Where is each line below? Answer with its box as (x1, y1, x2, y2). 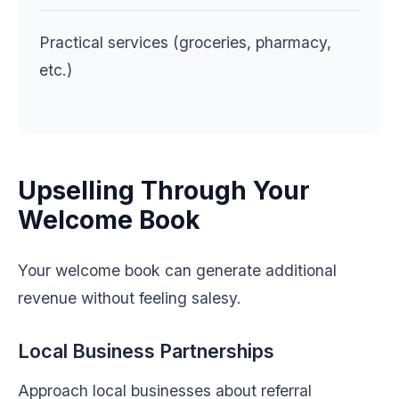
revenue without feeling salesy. (18, 289, 241, 307)
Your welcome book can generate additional (18, 261, 337, 280)
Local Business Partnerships (18, 339, 274, 362)
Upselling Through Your (18, 175, 310, 206)
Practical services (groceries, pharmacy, (39, 33, 331, 52)
